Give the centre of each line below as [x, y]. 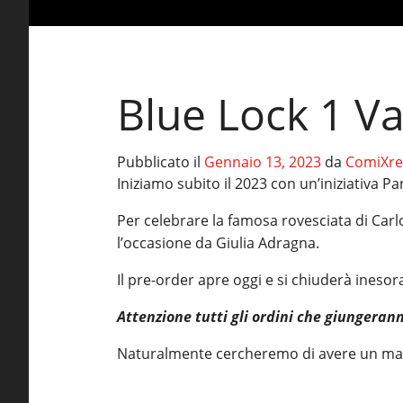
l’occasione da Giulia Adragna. [219, 243]
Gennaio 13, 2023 [263, 162]
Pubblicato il [161, 162]
